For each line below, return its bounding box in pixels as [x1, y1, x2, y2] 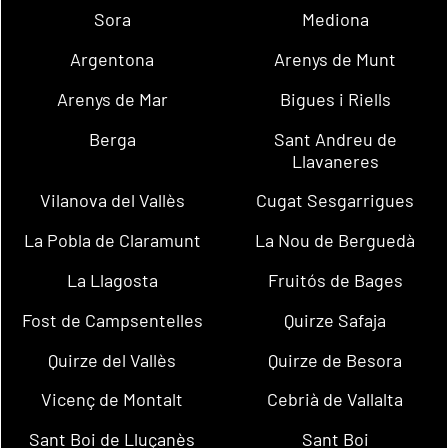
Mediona [301, 8, 369, 31]
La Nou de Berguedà [255, 229, 416, 252]
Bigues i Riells [279, 87, 391, 110]
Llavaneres [291, 149, 379, 172]
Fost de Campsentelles [21, 308, 203, 331]
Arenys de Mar [56, 87, 168, 110]
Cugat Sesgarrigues [256, 189, 415, 212]
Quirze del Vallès [48, 348, 177, 371]
